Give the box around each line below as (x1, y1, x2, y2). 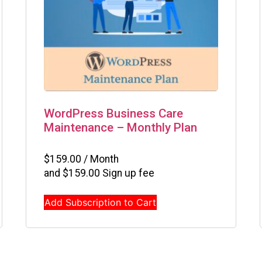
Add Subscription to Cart (44, 196, 156, 209)
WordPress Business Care (44, 106, 183, 120)
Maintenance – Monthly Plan (44, 120, 197, 135)
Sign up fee (100, 167, 154, 180)
